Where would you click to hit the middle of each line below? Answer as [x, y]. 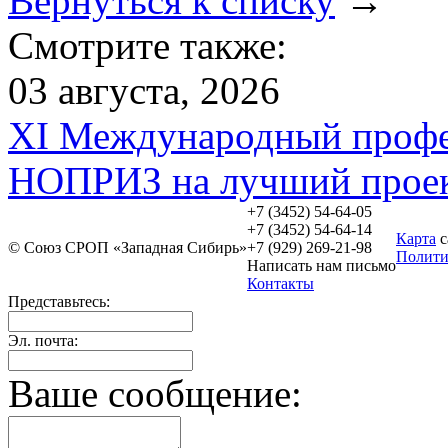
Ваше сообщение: [155, 393]
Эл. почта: [43, 340]
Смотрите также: [147, 45]
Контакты [280, 283]
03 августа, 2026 [144, 90]
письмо [371, 265]
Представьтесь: [59, 301]
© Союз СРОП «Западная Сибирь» [127, 247]
